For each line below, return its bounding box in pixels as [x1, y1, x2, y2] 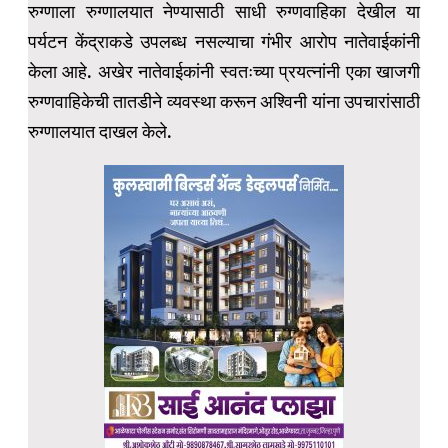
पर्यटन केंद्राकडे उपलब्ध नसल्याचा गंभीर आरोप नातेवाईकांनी [28, 31, 420, 53]
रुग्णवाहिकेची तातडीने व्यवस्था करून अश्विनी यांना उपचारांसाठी [28, 91, 420, 113]
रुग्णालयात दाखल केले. [28, 121, 172, 143]
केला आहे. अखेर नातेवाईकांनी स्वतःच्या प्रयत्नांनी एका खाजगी [28, 61, 420, 83]
